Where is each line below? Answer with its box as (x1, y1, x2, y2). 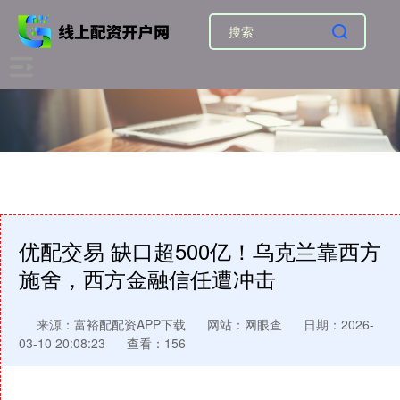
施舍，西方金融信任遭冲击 (19, 263, 276, 294)
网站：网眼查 (207, 315, 282, 333)
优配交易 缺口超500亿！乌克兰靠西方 (19, 236, 381, 266)
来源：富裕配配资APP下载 (37, 315, 189, 333)
